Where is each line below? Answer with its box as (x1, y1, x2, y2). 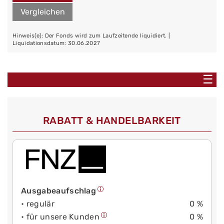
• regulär (21, 199, 54, 209)
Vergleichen (20, 7, 65, 16)
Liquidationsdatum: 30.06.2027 (12, 40, 100, 46)
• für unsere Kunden (21, 212, 100, 222)
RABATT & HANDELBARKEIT (43, 114, 181, 127)
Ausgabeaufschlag (21, 186, 96, 196)
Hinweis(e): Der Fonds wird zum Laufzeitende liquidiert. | (12, 32, 170, 39)
